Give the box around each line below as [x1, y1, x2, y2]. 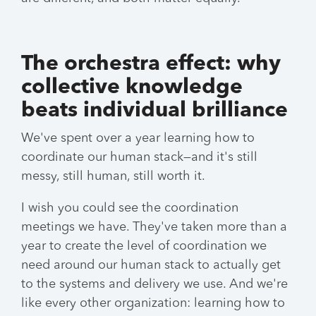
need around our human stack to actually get [21, 259, 281, 272]
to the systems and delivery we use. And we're [21, 278, 288, 291]
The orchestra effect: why [21, 54, 281, 75]
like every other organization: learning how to [21, 297, 285, 310]
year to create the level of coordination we [21, 240, 267, 253]
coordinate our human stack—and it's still [21, 151, 257, 164]
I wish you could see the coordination [21, 202, 238, 214]
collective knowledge [21, 77, 243, 98]
